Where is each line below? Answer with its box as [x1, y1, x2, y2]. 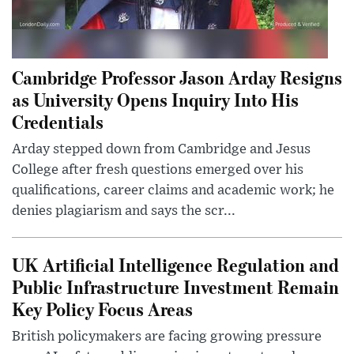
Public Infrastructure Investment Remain [12, 274, 339, 299]
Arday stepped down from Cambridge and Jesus [12, 142, 311, 157]
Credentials [12, 109, 104, 134]
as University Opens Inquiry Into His [12, 87, 299, 112]
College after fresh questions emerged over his [12, 163, 303, 178]
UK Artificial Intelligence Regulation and [12, 252, 339, 277]
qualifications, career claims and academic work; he [12, 183, 334, 198]
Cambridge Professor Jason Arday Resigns [12, 65, 342, 90]
